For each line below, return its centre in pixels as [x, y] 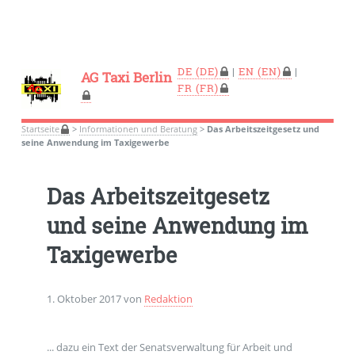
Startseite [40, 129]
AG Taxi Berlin [126, 77]
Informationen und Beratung [138, 129]
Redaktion [168, 298]
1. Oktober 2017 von [95, 298]
